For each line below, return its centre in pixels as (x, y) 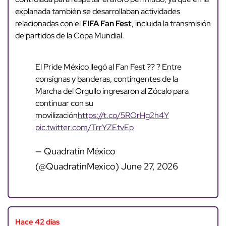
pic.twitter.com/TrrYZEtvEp (84, 128)
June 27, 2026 (149, 166)
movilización (56, 116)
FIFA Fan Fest (107, 24)
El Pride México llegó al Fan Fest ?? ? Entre (108, 67)
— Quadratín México (75, 151)
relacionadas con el (48, 24)
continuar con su (64, 103)
